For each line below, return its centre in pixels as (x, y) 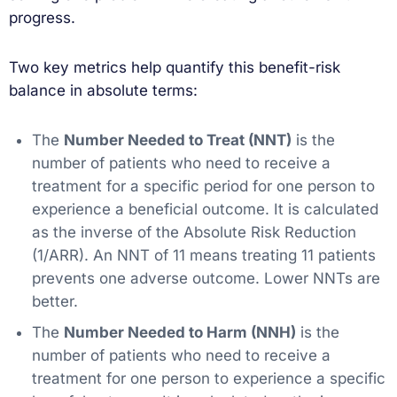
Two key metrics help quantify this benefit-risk (175, 68)
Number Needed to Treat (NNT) (177, 140)
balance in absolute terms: (103, 91)
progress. (42, 18)
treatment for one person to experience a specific (208, 378)
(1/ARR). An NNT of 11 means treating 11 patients (203, 256)
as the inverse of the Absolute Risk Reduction (194, 233)
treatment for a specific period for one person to (203, 187)
